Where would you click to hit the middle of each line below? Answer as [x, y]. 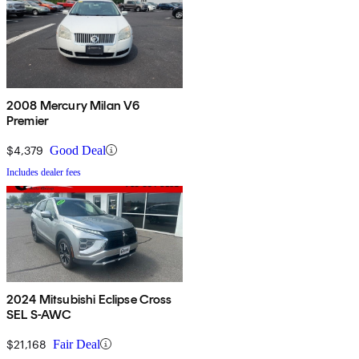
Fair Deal [77, 344]
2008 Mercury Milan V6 [73, 105]
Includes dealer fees [44, 172]
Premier [28, 120]
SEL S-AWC [40, 314]
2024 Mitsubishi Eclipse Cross [89, 299]
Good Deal [78, 150]
